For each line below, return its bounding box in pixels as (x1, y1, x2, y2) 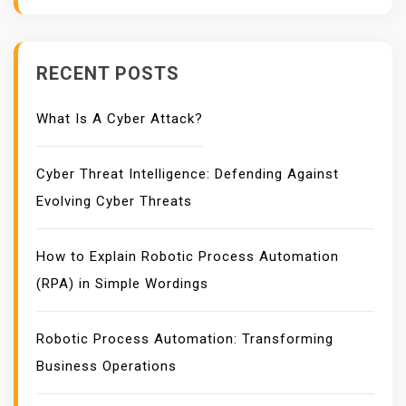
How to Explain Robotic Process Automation (36, 248, 339, 265)
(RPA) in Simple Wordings (36, 275, 208, 292)
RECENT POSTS (36, 63, 179, 84)
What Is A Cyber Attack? (36, 111, 203, 127)
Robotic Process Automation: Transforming (36, 331, 333, 347)
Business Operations (36, 358, 177, 374)
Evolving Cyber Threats (36, 193, 192, 209)
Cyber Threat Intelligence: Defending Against (36, 166, 339, 182)
